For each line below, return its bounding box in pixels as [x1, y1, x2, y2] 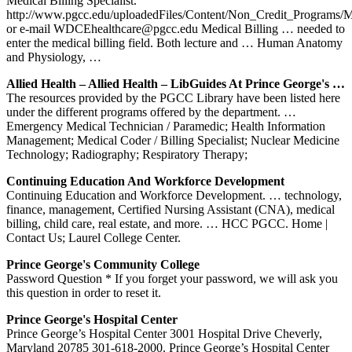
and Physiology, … [6, 49, 101, 64]
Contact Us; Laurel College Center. [6, 230, 181, 244]
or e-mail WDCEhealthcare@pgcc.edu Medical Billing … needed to [6, 21, 345, 35]
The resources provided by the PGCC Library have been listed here [6, 90, 340, 104]
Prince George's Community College [6, 257, 200, 271]
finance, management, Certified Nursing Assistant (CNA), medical [6, 202, 335, 216]
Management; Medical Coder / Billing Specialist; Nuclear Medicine [6, 133, 339, 147]
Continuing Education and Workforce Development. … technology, [6, 188, 342, 202]
